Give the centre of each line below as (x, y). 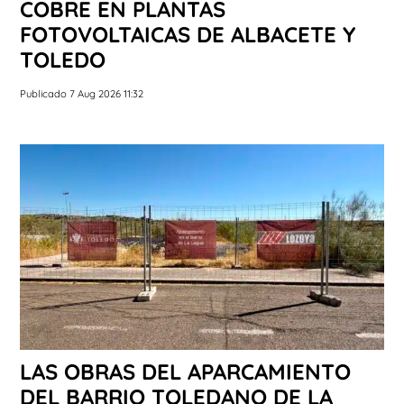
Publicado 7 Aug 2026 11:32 (82, 94)
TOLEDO (63, 60)
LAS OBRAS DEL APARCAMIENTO (185, 371)
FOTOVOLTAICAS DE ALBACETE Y (188, 35)
